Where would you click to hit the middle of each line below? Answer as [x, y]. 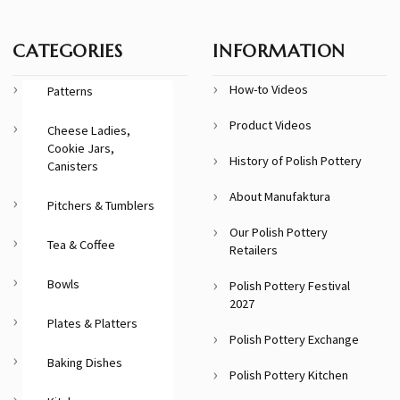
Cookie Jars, [81, 148]
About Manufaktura [280, 196]
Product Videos [271, 125]
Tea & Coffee [82, 244]
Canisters [73, 166]
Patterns [71, 91]
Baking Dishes [85, 362]
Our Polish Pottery [279, 232]
